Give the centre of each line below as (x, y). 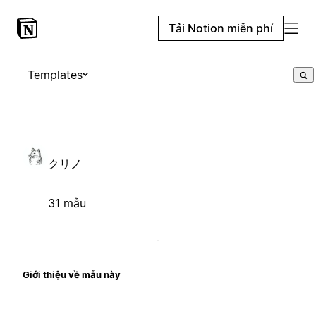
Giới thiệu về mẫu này (72, 274)
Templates (55, 75)
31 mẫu (67, 203)
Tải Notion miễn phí (221, 28)
